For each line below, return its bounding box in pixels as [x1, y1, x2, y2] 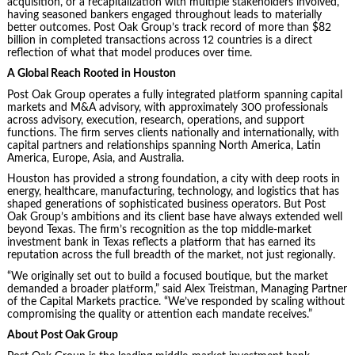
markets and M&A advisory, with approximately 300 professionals [6, 101, 328, 113]
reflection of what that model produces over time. [6, 47, 252, 59]
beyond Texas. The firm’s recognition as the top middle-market [6, 224, 311, 236]
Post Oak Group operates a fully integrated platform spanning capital [6, 89, 342, 101]
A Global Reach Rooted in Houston [6, 68, 176, 80]
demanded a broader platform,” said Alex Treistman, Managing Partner [6, 283, 347, 295]
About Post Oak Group [6, 330, 118, 342]
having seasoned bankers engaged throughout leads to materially [6, 9, 322, 21]
